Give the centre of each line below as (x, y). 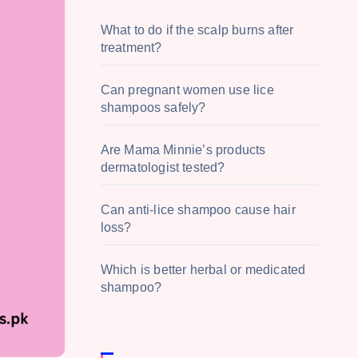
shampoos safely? (153, 107)
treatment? (131, 48)
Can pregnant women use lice (187, 90)
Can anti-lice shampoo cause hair (198, 210)
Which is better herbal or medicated (203, 270)
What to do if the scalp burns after (197, 30)
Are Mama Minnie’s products (183, 150)
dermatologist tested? (163, 167)
